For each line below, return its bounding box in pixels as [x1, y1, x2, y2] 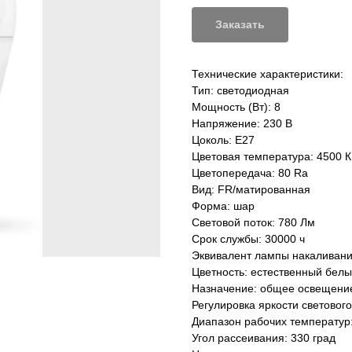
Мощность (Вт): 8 [192, 101, 280, 114]
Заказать [215, 18, 265, 31]
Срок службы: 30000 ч [192, 233, 305, 246]
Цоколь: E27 [192, 134, 255, 147]
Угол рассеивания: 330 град [192, 332, 335, 345]
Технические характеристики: [192, 68, 343, 81]
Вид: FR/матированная [192, 183, 310, 196]
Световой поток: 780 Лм [192, 216, 315, 229]
